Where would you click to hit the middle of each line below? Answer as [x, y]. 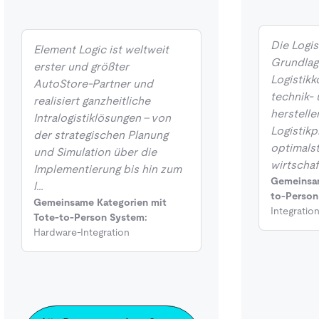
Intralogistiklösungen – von [102, 117]
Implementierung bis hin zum [107, 169]
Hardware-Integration [81, 232]
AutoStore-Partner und [93, 83]
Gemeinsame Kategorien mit [100, 202]
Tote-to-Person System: [90, 217]
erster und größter [81, 66]
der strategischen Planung [100, 135]
